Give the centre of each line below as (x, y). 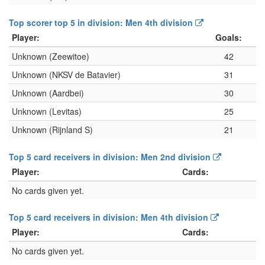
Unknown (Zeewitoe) (51, 56)
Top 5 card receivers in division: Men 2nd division (111, 157)
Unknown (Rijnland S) (52, 130)
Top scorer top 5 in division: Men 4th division (102, 23)
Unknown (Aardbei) (48, 93)
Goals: (229, 38)
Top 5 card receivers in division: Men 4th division (110, 217)
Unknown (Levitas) (47, 112)
